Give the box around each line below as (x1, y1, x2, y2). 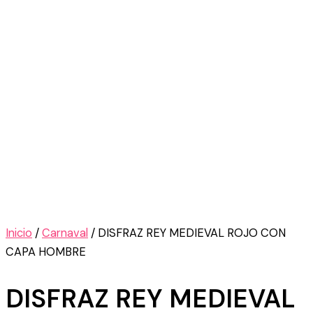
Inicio (6, 225, 32, 240)
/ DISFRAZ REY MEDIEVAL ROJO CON (88, 225, 286, 240)
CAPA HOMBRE (6, 244, 86, 259)
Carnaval (42, 225, 88, 240)
